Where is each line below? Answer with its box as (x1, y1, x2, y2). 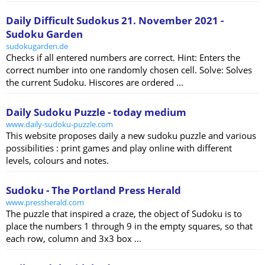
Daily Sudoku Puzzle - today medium (6, 105, 186, 119)
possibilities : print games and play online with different (6, 142, 232, 154)
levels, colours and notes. (6, 154, 109, 167)
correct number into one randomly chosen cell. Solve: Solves (6, 64, 252, 76)
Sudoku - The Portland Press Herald (6, 183, 181, 198)
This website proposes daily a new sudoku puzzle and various (6, 130, 256, 142)
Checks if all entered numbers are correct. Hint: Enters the (6, 51, 240, 64)
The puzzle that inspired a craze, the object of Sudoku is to (6, 208, 242, 220)
